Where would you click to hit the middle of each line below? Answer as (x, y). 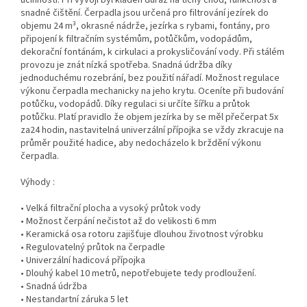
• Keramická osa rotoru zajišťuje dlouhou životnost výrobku (142, 234)
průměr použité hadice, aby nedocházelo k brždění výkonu (141, 143)
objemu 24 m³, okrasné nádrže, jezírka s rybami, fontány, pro (145, 26)
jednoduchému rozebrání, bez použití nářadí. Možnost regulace (150, 78)
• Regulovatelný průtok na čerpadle (93, 247)
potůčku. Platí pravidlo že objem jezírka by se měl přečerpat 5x (149, 117)
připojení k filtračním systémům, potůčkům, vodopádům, (136, 39)
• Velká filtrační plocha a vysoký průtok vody (111, 208)
